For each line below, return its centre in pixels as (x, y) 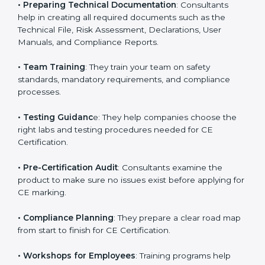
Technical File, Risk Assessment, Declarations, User (119, 85)
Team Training (54, 123)
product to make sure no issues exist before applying (125, 236)
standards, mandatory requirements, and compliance (124, 136)
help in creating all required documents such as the (122, 73)
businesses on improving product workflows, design (122, 10)
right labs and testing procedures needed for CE (115, 186)
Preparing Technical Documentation (100, 61)
